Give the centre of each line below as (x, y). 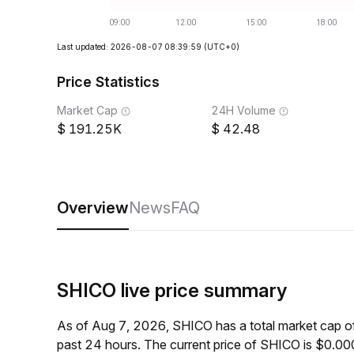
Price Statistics (108, 82)
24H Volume (243, 110)
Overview (93, 208)
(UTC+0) (222, 47)
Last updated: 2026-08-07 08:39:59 (129, 47)
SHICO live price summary (172, 290)
